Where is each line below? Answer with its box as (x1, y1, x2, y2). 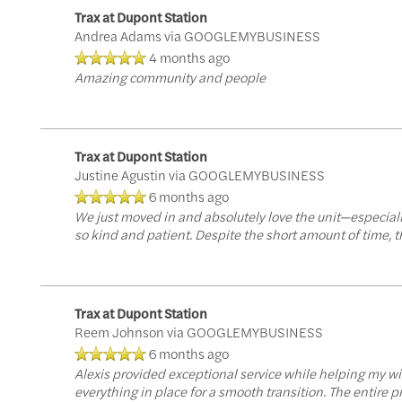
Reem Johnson (74, 322, 164, 341)
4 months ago (148, 48, 230, 66)
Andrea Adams (74, 26, 162, 45)
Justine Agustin (74, 165, 166, 184)
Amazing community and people (74, 67, 266, 86)
